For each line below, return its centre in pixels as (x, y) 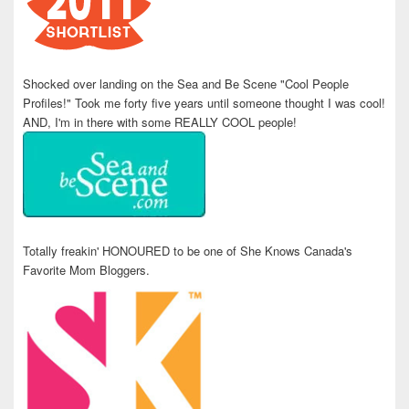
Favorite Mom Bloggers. (86, 270)
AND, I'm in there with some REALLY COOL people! (160, 122)
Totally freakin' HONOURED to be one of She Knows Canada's (188, 251)
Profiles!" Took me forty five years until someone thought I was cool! (204, 103)
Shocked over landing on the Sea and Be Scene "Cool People (186, 84)
